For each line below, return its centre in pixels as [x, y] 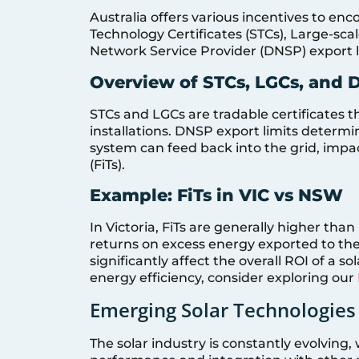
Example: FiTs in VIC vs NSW [216, 196]
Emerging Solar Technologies [223, 310]
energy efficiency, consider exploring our [224, 278]
